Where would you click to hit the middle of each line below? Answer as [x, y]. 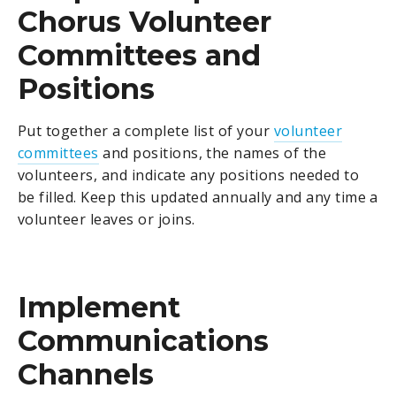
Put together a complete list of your [146, 131]
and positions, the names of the [213, 153]
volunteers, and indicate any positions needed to [189, 175]
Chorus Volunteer [145, 22]
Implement [99, 307]
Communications [143, 340]
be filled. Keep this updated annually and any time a [198, 198]
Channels [86, 374]
